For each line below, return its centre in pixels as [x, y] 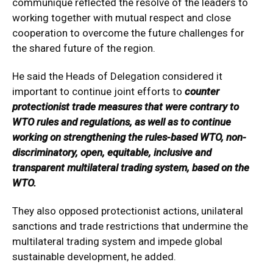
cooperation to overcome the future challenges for [128, 33]
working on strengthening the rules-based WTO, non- [129, 137]
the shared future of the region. [84, 48]
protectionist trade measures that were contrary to [126, 106]
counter [202, 91]
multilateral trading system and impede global [117, 241]
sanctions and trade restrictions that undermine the [130, 226]
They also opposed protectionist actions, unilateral [128, 211]
